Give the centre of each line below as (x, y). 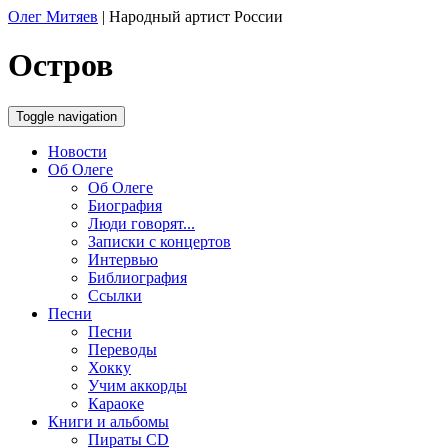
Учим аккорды (137, 385)
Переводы (122, 349)
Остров (60, 65)
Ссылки (115, 295)
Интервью (123, 259)
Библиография (137, 277)
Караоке (116, 403)
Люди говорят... (141, 223)
